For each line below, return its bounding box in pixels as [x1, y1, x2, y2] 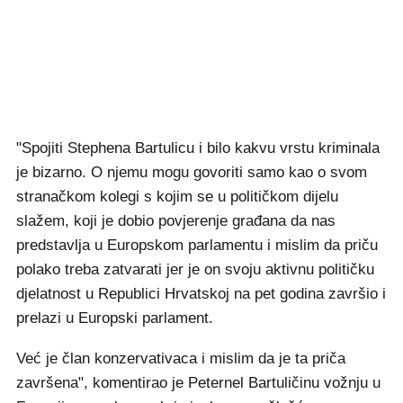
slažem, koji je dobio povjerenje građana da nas [16, 212, 336, 229]
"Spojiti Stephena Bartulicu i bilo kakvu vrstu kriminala [16, 139, 380, 157]
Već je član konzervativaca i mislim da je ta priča [16, 350, 345, 367]
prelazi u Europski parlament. [16, 309, 213, 327]
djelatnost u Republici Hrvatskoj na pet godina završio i [16, 285, 386, 302]
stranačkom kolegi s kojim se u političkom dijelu [16, 188, 338, 205]
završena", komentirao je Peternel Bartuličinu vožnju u [16, 374, 381, 391]
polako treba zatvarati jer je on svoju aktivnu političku [16, 261, 374, 278]
